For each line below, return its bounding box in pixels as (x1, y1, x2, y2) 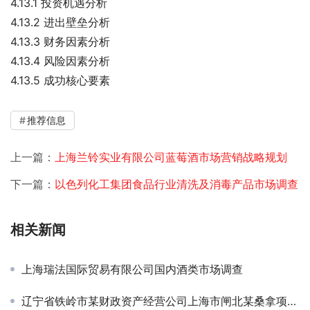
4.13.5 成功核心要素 (10, 73, 110, 87)
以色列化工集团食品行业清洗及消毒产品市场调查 (55, 177, 298, 191)
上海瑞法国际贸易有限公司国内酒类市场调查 (21, 262, 243, 276)
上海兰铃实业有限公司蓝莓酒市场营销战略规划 (55, 150, 287, 164)
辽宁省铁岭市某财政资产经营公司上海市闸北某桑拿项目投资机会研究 (21, 294, 287, 308)
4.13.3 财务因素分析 (10, 35, 110, 48)
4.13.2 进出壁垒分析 (10, 15, 110, 29)
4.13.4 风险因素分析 (10, 54, 110, 68)
